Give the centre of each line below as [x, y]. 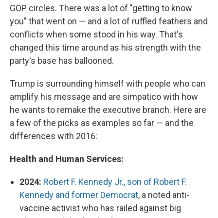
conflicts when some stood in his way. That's [96, 35]
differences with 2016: [54, 136]
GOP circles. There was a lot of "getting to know [101, 8]
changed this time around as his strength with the [105, 48]
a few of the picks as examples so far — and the [102, 123]
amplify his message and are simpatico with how [104, 97]
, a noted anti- [164, 195]
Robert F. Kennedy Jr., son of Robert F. [115, 182]
